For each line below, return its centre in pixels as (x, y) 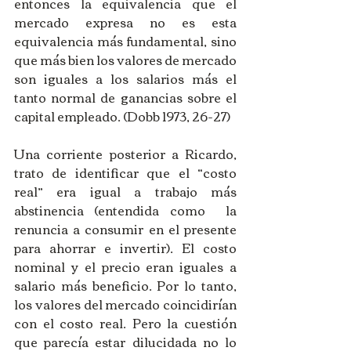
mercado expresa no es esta (125, 22)
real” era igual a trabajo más (125, 191)
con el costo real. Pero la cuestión (125, 322)
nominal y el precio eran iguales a (125, 266)
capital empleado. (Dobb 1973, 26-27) (123, 116)
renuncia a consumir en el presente (125, 228)
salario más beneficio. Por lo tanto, (125, 285)
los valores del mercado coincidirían (125, 304)
